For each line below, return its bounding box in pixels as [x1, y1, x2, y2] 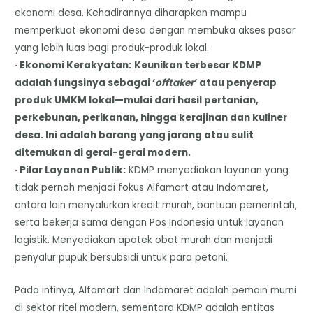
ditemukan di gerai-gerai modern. [15, 146, 191, 160]
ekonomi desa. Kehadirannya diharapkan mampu [15, 6, 247, 20]
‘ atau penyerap [194, 76, 277, 90]
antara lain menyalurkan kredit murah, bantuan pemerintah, [15, 198, 298, 212]
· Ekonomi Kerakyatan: [15, 59, 132, 73]
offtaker [155, 76, 195, 90]
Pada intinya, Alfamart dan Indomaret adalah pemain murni [15, 284, 297, 298]
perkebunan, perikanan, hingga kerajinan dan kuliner [15, 111, 288, 125]
